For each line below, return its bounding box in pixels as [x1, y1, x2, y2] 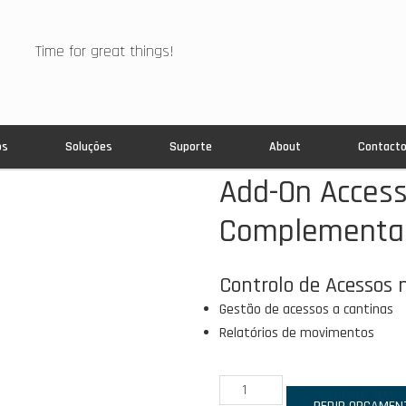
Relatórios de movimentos [218, 324, 374, 343]
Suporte [169, 139, 213, 155]
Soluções [65, 139, 113, 155]
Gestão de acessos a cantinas [218, 300, 393, 319]
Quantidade [217, 373, 285, 392]
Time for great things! [35, 41, 174, 62]
